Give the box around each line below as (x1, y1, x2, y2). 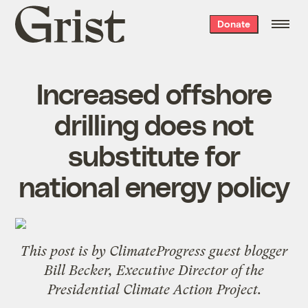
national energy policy (18, 168, 290, 203)
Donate (217, 18, 250, 30)
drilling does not (54, 106, 254, 141)
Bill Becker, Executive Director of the (44, 261, 264, 278)
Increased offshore (36, 75, 272, 110)
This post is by (21, 242, 109, 259)
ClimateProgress (109, 242, 206, 259)
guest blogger (206, 242, 287, 259)
